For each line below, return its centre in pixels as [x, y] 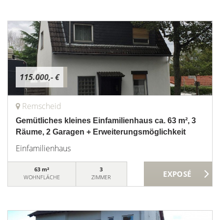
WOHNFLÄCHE [41, 177]
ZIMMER [101, 177]
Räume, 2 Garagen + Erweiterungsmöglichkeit [101, 132]
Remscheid [42, 106]
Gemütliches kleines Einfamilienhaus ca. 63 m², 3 [106, 121]
